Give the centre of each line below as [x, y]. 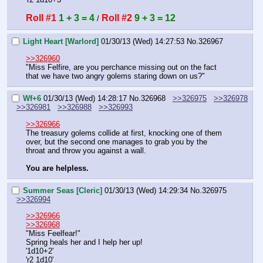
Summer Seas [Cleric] [63, 191]
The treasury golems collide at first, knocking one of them [124, 133]
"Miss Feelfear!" [53, 234]
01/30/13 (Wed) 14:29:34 [146, 191]
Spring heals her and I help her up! [84, 242]
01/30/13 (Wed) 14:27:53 [143, 42]
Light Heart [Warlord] [61, 42]
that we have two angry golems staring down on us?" [115, 76]
